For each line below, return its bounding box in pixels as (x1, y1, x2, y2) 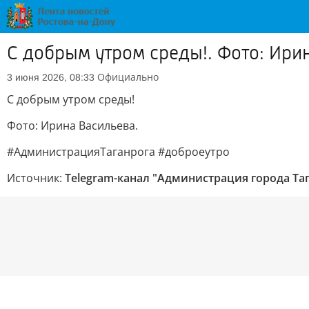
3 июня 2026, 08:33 (7, 72, 94, 83)
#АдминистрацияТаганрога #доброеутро (7, 144, 230, 159)
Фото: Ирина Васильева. (7, 118, 138, 133)
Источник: (7, 170, 65, 186)
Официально (97, 70, 159, 83)
